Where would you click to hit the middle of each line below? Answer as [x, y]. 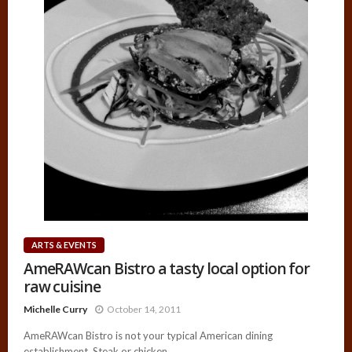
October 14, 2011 [144, 310]
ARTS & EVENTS [64, 245]
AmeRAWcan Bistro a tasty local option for [167, 269]
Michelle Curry [55, 310]
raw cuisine [62, 287]
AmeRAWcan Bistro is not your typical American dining [148, 336]
